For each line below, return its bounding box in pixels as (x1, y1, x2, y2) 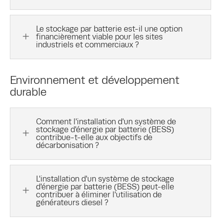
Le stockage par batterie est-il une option (36, 24, 183, 34)
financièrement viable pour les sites (36, 32, 163, 41)
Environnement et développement (10, 73, 180, 86)
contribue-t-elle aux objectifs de (36, 132, 152, 142)
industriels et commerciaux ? (36, 39, 139, 49)
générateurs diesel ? (36, 197, 109, 207)
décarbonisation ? (36, 140, 99, 150)
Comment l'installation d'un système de (36, 116, 176, 126)
